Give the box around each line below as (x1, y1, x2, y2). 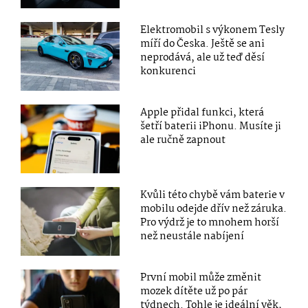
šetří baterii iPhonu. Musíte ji (140, 118, 282, 135)
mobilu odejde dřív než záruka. (140, 201, 287, 218)
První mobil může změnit (140, 269, 262, 287)
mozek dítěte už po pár (140, 283, 248, 300)
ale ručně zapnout (140, 132, 226, 149)
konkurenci (140, 63, 197, 80)
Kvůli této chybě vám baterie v (140, 187, 285, 204)
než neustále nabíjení (140, 228, 245, 245)
